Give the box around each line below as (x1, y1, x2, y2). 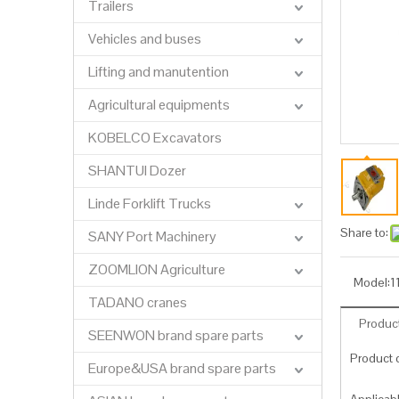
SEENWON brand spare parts (88, 326, 264, 345)
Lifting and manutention (88, 62, 229, 81)
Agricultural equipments (88, 95, 230, 114)
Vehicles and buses (88, 29, 201, 48)
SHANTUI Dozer (88, 161, 186, 180)
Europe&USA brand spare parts (88, 359, 276, 378)
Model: (354, 274, 390, 290)
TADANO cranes (88, 293, 187, 312)
